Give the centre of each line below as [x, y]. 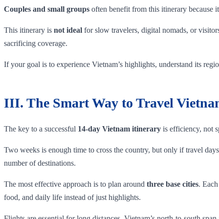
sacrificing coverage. [36, 43]
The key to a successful [41, 129]
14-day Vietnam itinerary [119, 129]
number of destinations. [40, 163]
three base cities [173, 184]
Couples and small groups [47, 9]
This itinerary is [29, 30]
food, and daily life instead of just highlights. [72, 197]
